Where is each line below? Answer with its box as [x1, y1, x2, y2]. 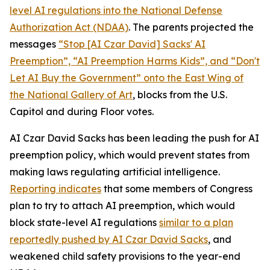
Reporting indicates [10, 183, 101, 195]
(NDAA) [93, 21, 128, 33]
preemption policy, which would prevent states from [10, 149, 250, 161]
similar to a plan [159, 216, 233, 228]
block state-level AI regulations [10, 216, 159, 228]
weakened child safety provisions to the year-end [10, 250, 240, 262]
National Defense [140, 4, 222, 16]
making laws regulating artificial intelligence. [10, 166, 220, 178]
